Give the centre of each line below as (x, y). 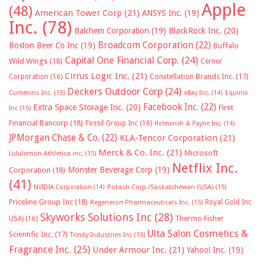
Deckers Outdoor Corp (115, 92)
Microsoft (201, 153)
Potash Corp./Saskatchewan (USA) (160, 187)
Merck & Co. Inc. (131, 153)
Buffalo (226, 46)
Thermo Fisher (199, 219)
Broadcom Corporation (146, 46)
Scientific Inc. (31, 235)
